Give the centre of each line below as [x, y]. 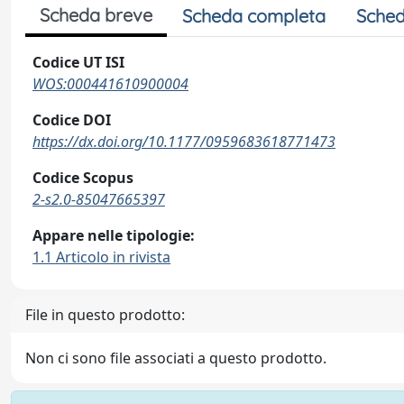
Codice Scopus [83, 178]
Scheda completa [254, 16]
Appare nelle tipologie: [114, 235]
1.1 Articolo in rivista [101, 257]
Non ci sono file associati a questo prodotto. [176, 358]
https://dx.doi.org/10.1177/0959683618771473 [184, 142]
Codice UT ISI [78, 62]
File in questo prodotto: [105, 315]
